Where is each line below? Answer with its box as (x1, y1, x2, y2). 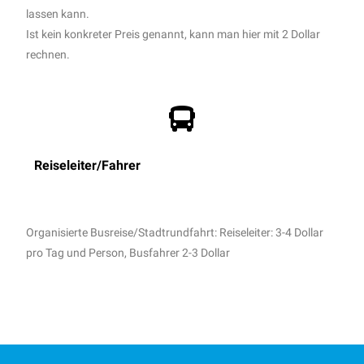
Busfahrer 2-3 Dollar (129, 245, 231, 259)
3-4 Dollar (275, 225, 324, 239)
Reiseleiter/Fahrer (34, 157, 141, 173)
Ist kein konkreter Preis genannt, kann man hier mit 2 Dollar (26, 27, 321, 41)
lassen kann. (26, 6, 90, 20)
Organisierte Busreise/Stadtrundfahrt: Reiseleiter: (26, 225, 276, 239)
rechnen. (26, 47, 71, 61)
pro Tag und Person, (26, 245, 130, 259)
